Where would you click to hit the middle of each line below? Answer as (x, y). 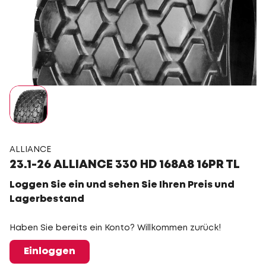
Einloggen (50, 251)
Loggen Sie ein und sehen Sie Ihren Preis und (122, 185)
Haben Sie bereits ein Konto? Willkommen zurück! (115, 228)
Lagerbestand (47, 199)
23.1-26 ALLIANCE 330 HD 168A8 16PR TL (125, 165)
